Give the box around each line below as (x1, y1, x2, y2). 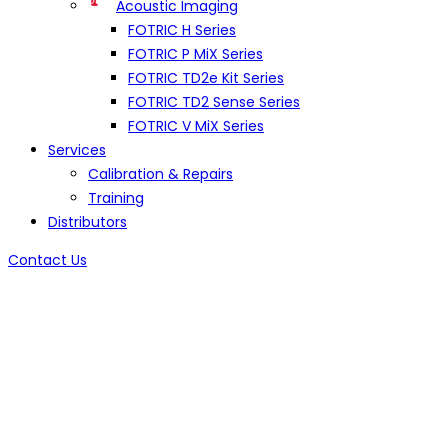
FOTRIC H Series (128, 20, 236, 41)
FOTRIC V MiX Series (128, 116, 264, 137)
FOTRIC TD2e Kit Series (128, 68, 284, 89)
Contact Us (8, 250, 87, 271)
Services (48, 140, 106, 161)
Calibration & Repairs (88, 164, 233, 185)
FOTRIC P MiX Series (128, 44, 263, 65)
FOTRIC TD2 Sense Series (128, 92, 300, 113)
